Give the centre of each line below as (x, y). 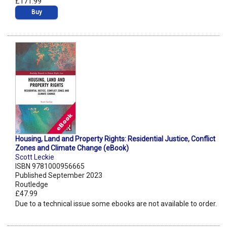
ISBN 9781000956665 (50, 166)
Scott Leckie (35, 157)
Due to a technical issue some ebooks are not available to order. (116, 204)
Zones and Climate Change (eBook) (72, 148)
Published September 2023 (59, 176)
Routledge (32, 185)
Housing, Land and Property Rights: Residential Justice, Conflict (115, 139)
